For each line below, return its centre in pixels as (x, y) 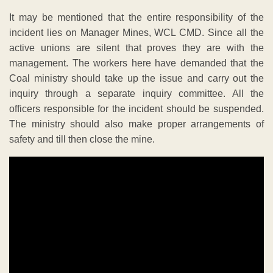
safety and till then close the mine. (82, 139)
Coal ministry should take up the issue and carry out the (136, 78)
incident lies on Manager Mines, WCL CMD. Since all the (136, 32)
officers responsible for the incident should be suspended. (136, 108)
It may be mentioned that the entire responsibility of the (136, 17)
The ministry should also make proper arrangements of (136, 124)
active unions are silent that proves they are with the (136, 48)
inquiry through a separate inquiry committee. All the (136, 93)
